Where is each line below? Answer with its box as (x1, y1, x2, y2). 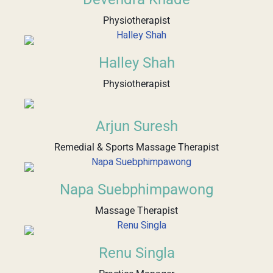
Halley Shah (98, 54, 175, 71)
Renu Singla (98, 244, 175, 261)
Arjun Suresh (95, 117, 178, 135)
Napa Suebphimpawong (60, 180, 213, 198)
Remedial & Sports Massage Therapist (54, 141, 219, 153)
